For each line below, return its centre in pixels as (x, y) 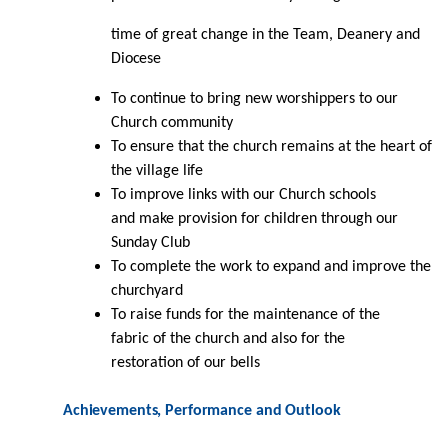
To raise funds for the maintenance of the (245, 314)
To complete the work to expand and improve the (271, 266)
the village (147, 170)
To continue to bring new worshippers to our (254, 98)
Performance (208, 410)
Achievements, (112, 410)
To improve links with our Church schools (243, 194)
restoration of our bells (185, 362)
